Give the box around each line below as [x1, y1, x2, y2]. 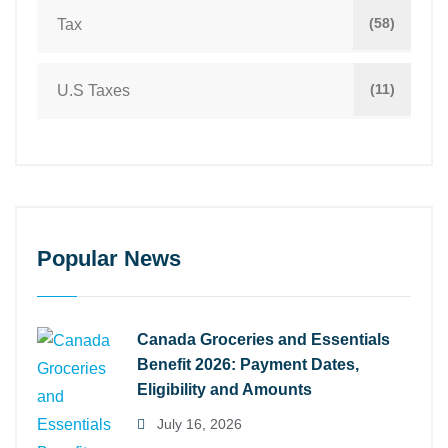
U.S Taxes [57, 81, 130, 99]
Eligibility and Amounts [137, 380, 312, 398]
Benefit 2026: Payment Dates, [137, 355, 359, 373]
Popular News [37, 245, 181, 271]
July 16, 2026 [153, 415, 242, 432]
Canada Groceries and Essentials [137, 330, 390, 348]
